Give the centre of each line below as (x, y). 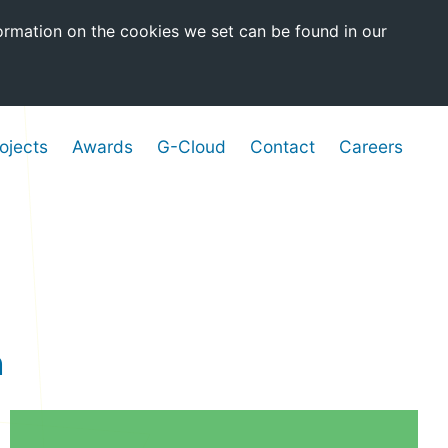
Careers (371, 147)
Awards (102, 147)
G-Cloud (191, 147)
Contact (282, 147)
